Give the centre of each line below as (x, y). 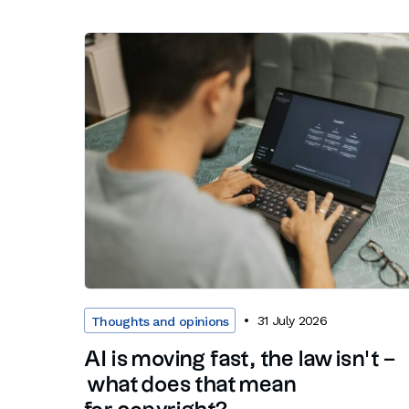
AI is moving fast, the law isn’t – (240, 360)
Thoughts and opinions (160, 322)
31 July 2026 (292, 320)
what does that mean (190, 386)
